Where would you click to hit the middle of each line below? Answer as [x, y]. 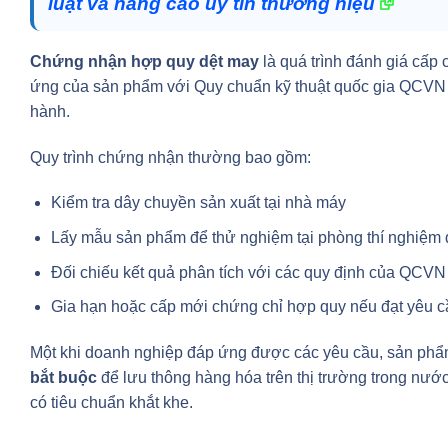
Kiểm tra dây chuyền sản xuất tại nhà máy [198, 203]
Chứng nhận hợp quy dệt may [144, 61]
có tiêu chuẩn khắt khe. [111, 402]
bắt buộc [63, 377]
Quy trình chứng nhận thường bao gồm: [170, 157]
